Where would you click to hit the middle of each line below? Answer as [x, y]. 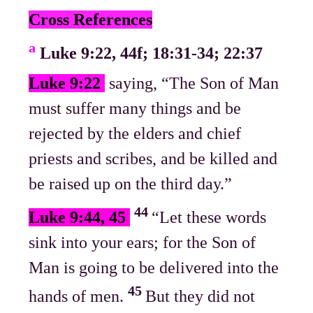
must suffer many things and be [135, 109]
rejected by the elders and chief [135, 134]
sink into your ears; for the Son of [143, 243]
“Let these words [209, 218]
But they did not [203, 297]
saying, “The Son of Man [192, 83]
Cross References [91, 20]
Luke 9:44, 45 [80, 218]
